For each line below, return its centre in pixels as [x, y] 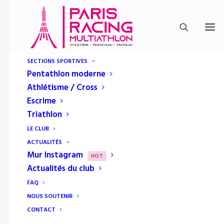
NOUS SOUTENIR [50, 196]
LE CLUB [38, 129]
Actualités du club [61, 169]
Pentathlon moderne [66, 74]
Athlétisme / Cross [62, 88]
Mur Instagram [55, 155]
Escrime [41, 101]
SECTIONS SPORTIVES [57, 61]
